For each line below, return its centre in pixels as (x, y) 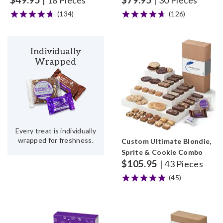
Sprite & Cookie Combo (162, 152)
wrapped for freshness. (56, 140)
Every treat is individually (56, 131)
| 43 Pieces (181, 164)
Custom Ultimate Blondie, (167, 141)
